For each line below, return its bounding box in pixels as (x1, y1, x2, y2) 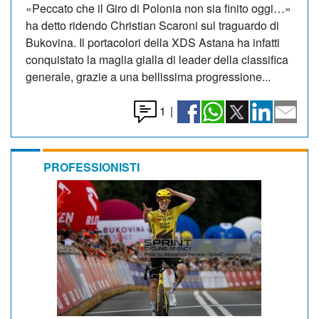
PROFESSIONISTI (43, 158, 140, 175)
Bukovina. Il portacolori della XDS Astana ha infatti (26, 33, 280, 51)
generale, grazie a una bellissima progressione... (26, 68, 271, 85)
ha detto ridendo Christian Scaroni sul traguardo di (26, 16, 279, 33)
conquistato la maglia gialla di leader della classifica (26, 51, 288, 68)
